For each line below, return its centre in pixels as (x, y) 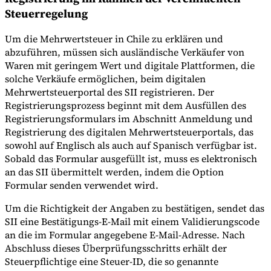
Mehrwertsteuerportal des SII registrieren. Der (109, 92)
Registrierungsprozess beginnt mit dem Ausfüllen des (126, 106)
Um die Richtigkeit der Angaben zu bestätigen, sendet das (135, 208)
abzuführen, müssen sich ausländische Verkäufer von (125, 52)
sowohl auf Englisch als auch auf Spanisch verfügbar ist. (131, 145)
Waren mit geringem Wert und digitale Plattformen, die (130, 66)
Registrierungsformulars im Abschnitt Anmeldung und (129, 119)
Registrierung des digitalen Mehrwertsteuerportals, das (129, 132)
